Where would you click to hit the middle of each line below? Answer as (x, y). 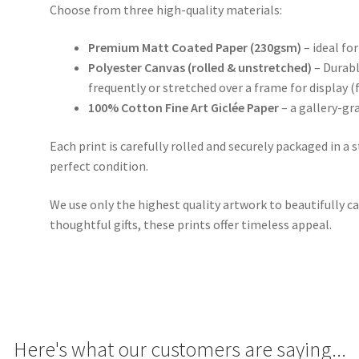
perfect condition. (99, 165)
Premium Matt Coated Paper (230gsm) (195, 48)
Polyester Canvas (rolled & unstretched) (200, 68)
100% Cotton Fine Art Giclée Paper (184, 108)
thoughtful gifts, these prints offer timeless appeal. (191, 224)
